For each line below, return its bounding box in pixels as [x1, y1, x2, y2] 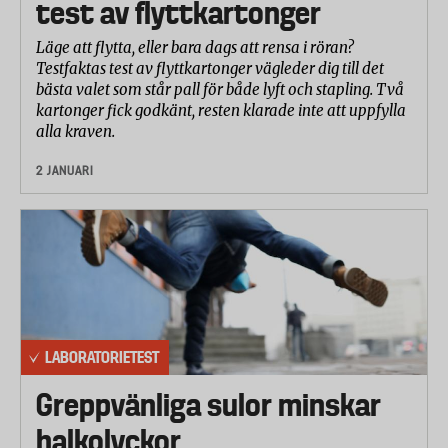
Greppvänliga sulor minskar [36, 387, 381, 424]
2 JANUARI [36, 163, 94, 179]
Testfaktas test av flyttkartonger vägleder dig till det [36, 59, 384, 79]
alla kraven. [36, 122, 118, 142]
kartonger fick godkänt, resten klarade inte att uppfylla [36, 101, 406, 121]
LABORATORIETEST [45, 347, 159, 368]
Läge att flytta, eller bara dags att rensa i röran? [36, 38, 354, 58]
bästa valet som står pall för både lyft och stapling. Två [36, 80, 404, 100]
